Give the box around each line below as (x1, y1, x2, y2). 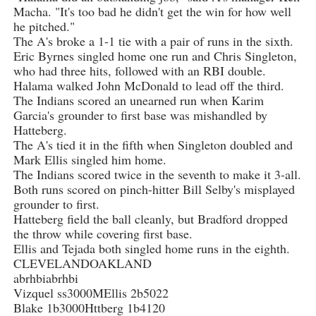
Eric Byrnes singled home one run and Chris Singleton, (13, 47, 297, 65)
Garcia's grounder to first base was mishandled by (13, 107, 267, 124)
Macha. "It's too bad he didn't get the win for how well (13, 3, 291, 20)
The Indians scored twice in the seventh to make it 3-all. (13, 166, 301, 183)
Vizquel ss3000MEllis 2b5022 (13, 284, 169, 302)
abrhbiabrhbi (13, 269, 78, 287)
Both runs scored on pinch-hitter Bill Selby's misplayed (13, 181, 295, 198)
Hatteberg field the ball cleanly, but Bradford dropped (13, 210, 288, 228)
